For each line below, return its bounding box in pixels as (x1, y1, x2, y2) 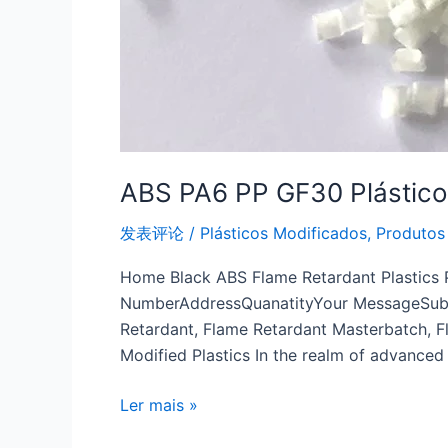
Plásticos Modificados (200, 222, 367, 243)
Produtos (376, 222, 445, 243)
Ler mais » (120, 394, 198, 415)
